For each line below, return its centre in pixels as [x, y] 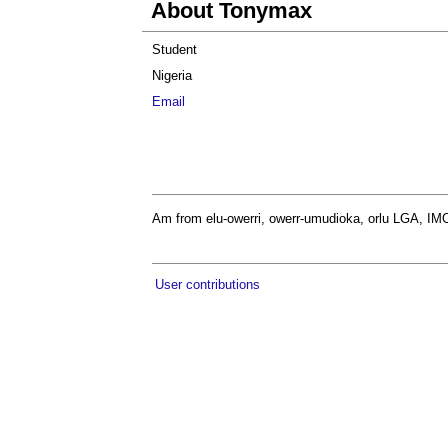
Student [174, 49]
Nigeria [172, 75]
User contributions [207, 284]
